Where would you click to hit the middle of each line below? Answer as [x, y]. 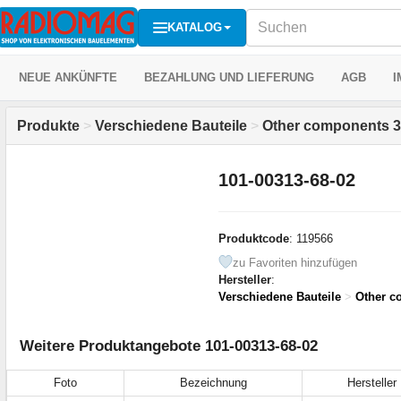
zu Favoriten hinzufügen [294, 262]
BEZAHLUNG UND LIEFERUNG [229, 77]
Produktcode [253, 238]
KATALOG [195, 27]
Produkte [48, 126]
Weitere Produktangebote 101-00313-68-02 [169, 346]
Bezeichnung [213, 382]
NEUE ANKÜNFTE [68, 77]
